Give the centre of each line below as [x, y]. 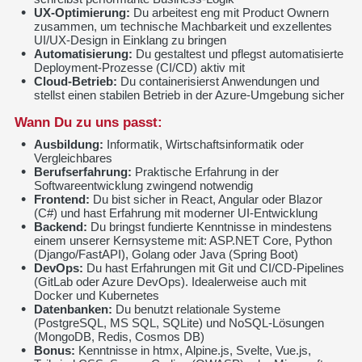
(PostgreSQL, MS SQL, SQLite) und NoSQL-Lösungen [179, 322]
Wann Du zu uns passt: [88, 122]
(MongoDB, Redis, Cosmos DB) [119, 336]
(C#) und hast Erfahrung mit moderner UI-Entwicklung [175, 213]
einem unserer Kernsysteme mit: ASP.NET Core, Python [183, 240]
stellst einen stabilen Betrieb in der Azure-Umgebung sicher [189, 95]
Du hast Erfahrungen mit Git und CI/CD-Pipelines [213, 267]
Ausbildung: [68, 144]
